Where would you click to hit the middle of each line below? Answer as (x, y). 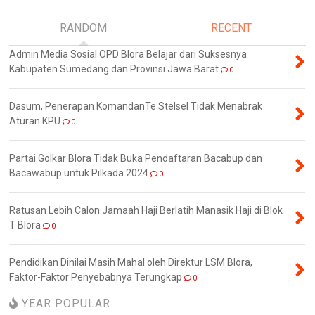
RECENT (232, 27)
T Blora (25, 225)
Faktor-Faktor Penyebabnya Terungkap (96, 277)
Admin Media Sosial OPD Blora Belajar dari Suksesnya (128, 54)
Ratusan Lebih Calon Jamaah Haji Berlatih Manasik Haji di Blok (146, 210)
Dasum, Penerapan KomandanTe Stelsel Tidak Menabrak (136, 106)
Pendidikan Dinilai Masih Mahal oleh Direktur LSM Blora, (131, 262)
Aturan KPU (35, 121)
